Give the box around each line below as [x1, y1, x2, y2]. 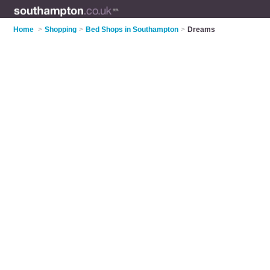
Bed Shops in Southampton [86, 25, 179, 34]
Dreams [187, 25, 216, 34]
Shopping [45, 25, 77, 34]
